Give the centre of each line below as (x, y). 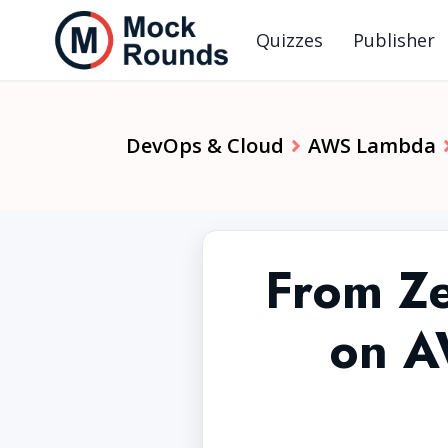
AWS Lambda (372, 145)
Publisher (394, 40)
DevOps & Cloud (205, 145)
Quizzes (289, 40)
